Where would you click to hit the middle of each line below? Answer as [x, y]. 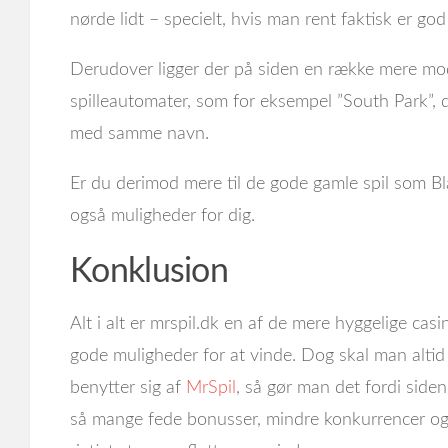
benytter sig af [128, 388]
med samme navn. [139, 134]
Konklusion [149, 272]
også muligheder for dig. [162, 216]
